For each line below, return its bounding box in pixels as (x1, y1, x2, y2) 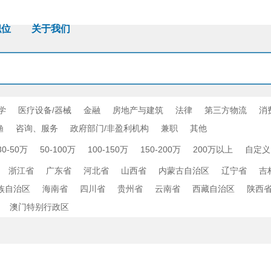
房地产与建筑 (113, 105, 163, 115)
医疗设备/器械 (18, 105, 71, 115)
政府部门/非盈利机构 (70, 123, 149, 133)
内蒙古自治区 (158, 166, 209, 175)
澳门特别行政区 (10, 202, 69, 212)
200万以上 (193, 145, 233, 154)
